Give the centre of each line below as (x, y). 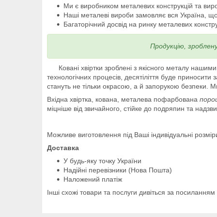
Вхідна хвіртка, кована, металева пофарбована (123, 99)
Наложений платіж (93, 179)
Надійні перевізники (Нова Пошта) (118, 170)
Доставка (63, 147)
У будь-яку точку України (102, 161)
